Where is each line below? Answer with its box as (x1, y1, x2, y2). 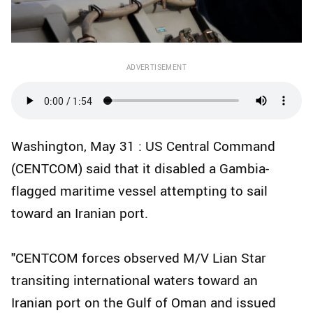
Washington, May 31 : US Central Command (11, 137, 275, 156)
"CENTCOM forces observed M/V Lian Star (11, 249, 266, 268)
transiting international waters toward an (11, 271, 258, 290)
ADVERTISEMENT (126, 62, 187, 73)
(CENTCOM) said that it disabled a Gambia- (11, 159, 269, 178)
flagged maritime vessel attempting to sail (11, 182, 268, 201)
